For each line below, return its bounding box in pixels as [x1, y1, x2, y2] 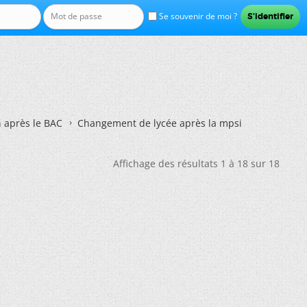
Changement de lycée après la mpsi [77, 116, 242, 130]
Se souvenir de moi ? [156, 10, 237, 22]
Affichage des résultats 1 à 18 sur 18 [113, 157, 280, 170]
